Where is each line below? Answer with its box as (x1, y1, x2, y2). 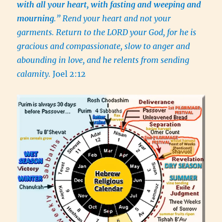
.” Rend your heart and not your (54, 13, 171, 24)
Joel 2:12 (53, 69, 86, 79)
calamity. (17, 69, 53, 79)
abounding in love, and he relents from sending (17, 55, 190, 65)
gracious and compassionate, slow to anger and (17, 41, 190, 52)
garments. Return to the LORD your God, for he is (17, 27, 197, 38)
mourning (17, 13, 55, 24)
